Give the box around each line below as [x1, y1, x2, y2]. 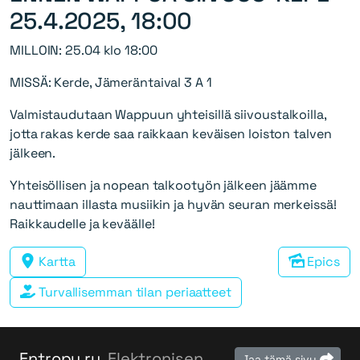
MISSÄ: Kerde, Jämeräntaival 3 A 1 [10, 73, 212, 91]
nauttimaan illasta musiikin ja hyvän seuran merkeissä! [10, 195, 337, 213]
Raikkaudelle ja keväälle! [10, 215, 155, 232]
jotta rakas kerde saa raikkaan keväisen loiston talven [10, 125, 332, 142]
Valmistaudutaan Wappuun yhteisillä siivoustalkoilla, [10, 105, 326, 123]
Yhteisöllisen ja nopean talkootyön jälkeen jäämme [10, 176, 317, 194]
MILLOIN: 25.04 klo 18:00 [10, 41, 161, 59]
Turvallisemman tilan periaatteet [35, 283, 231, 301]
